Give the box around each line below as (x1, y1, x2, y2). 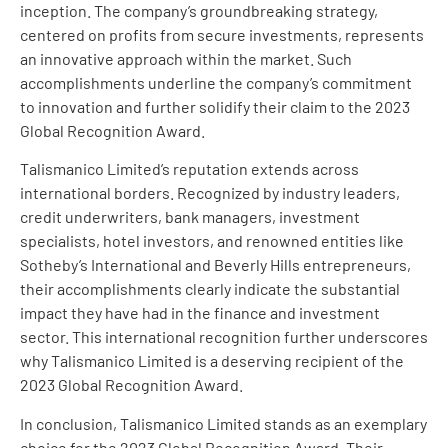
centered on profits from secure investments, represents (20, 24, 424, 44)
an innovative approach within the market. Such (20, 48, 352, 68)
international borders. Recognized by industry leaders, (20, 183, 400, 203)
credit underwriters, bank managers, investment (20, 207, 360, 227)
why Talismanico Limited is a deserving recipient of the (20, 351, 404, 371)
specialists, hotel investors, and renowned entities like (20, 231, 404, 251)
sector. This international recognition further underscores (20, 327, 428, 347)
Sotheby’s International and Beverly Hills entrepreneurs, (20, 255, 411, 275)
